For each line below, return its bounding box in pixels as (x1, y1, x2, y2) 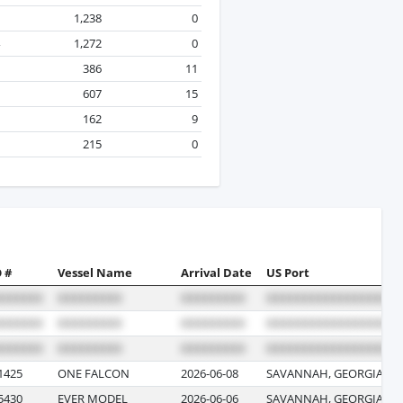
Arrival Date (181, 264, 252, 281)
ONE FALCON (58, 364, 130, 381)
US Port (266, 264, 309, 281)
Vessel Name (58, 264, 132, 281)
